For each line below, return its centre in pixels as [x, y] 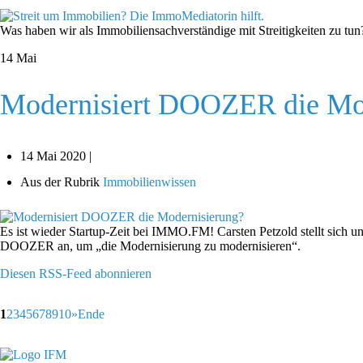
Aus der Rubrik [60, 182]
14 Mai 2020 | [56, 156]
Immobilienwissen [149, 182]
